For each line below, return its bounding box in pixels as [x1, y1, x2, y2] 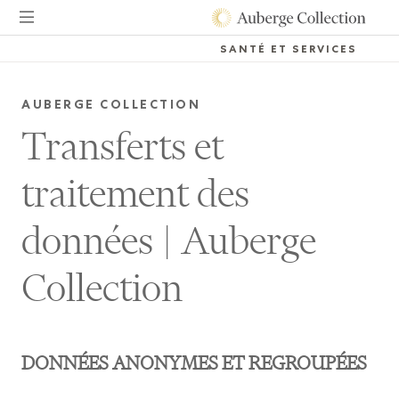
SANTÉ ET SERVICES [220, 45, 357, 56]
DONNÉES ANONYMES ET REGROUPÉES [21, 351, 367, 375]
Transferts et [21, 123, 224, 169]
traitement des [21, 170, 249, 216]
